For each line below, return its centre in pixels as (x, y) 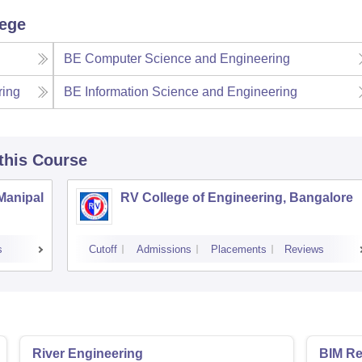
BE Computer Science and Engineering (177, 58)
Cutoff (103, 249)
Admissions (164, 249)
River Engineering (88, 353)
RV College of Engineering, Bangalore (237, 197)
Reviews (304, 249)
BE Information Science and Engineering (181, 91)
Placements (239, 249)
